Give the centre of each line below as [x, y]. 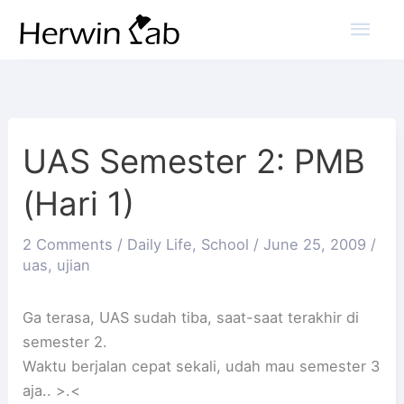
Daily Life [160, 245]
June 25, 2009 [317, 245]
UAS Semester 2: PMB [194, 162]
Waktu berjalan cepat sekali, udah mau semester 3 [202, 366]
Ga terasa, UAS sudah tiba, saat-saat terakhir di [191, 317]
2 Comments [68, 245]
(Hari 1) [79, 204]
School [225, 245]
